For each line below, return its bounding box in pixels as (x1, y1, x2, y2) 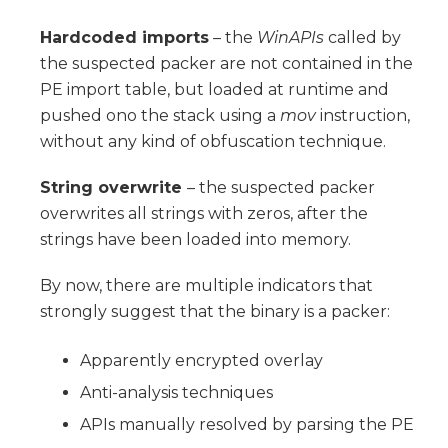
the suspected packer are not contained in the (40, 53, 413, 73)
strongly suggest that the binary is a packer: (40, 301, 390, 321)
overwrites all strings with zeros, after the (40, 203, 368, 223)
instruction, (316, 105, 410, 125)
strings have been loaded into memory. (40, 229, 351, 249)
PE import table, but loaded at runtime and (40, 79, 389, 99)
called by (324, 27, 401, 47)
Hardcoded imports (40, 27, 209, 47)
